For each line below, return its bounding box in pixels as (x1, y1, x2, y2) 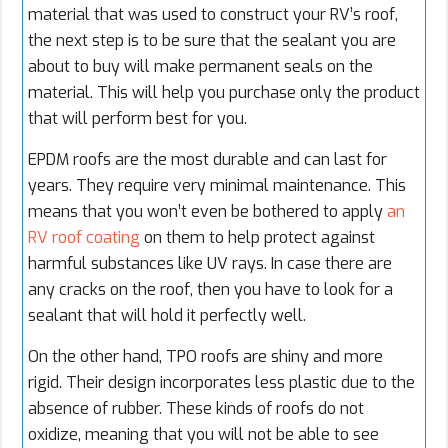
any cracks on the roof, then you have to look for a (28, 279, 393, 301)
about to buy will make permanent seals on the (28, 56, 373, 78)
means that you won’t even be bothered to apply (28, 201, 387, 223)
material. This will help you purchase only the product (28, 82, 420, 104)
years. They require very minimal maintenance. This (28, 175, 406, 197)
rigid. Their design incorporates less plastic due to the (28, 372, 415, 394)
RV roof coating (28, 227, 140, 249)
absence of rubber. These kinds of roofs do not (28, 398, 364, 420)
